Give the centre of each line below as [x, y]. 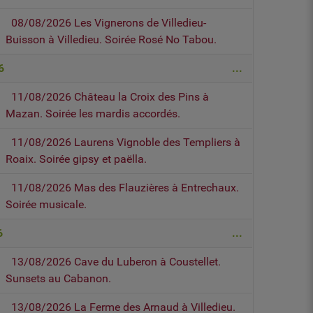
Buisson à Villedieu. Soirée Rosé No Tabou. [111, 40]
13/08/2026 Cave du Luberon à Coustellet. [116, 262]
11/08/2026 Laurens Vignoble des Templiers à [126, 143]
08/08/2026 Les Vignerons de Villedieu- [109, 23]
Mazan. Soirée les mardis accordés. [93, 114]
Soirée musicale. [46, 205]
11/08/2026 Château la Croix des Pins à [110, 97]
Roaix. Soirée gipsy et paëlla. [77, 159]
